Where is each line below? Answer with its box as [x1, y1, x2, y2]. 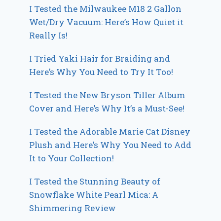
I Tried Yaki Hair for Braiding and [29, 53, 171, 65]
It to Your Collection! [29, 152, 114, 164]
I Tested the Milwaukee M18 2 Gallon [29, 3, 182, 15]
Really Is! [29, 30, 68, 41]
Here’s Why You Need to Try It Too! [29, 66, 174, 78]
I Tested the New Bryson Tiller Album [29, 89, 185, 101]
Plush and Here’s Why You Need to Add [29, 139, 192, 151]
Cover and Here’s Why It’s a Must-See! [29, 103, 185, 114]
